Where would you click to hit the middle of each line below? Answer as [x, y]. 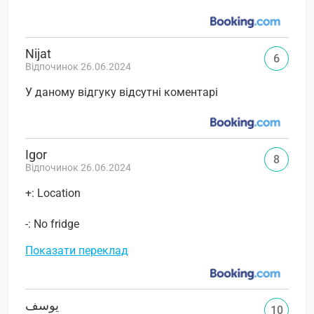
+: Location [53, 193]
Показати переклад [77, 250]
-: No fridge [52, 224]
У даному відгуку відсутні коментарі [122, 92]
